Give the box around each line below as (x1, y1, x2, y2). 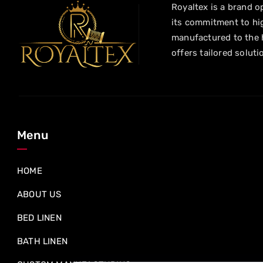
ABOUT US (17, 189, 62, 200)
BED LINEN (17, 213, 62, 223)
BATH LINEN (17, 236, 68, 247)
